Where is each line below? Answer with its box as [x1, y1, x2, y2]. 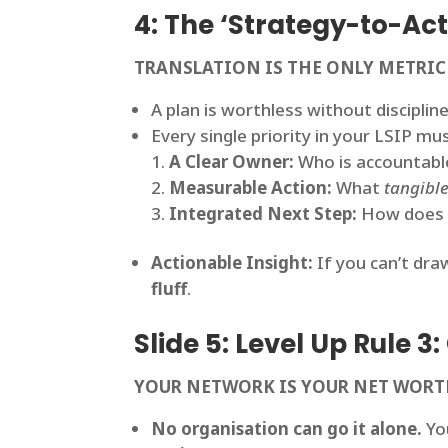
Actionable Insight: [151, 251, 314, 275]
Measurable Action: [169, 176, 333, 200]
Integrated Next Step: [169, 202, 358, 226]
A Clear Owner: [169, 150, 295, 174]
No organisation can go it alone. [151, 417, 423, 441]
